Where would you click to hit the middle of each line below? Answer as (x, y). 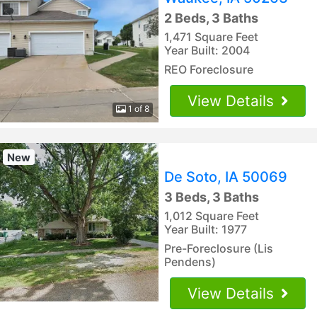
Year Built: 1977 (206, 229)
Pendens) (190, 261)
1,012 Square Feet (212, 215)
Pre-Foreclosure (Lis (219, 248)
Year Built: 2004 (207, 50)
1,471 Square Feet (211, 36)
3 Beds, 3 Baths (212, 197)
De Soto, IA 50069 (226, 177)
